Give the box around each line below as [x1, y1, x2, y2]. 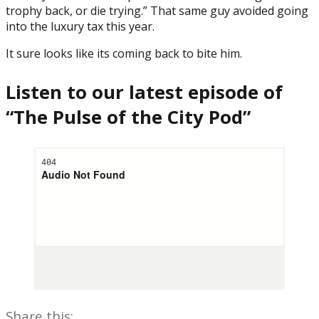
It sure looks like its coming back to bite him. [6, 45, 242, 61]
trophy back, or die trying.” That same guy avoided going [6, 2, 308, 19]
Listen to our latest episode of [6, 79, 283, 105]
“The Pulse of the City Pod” [6, 104, 251, 130]
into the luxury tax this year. [6, 18, 155, 34]
